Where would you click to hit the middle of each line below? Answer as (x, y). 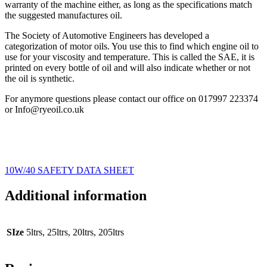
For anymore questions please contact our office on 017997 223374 (131, 99)
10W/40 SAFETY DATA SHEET (69, 170)
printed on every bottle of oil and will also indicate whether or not (128, 68)
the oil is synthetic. (40, 79)
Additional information (76, 196)
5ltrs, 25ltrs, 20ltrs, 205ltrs (75, 232)
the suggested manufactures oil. (63, 15)
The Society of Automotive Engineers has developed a (107, 36)
